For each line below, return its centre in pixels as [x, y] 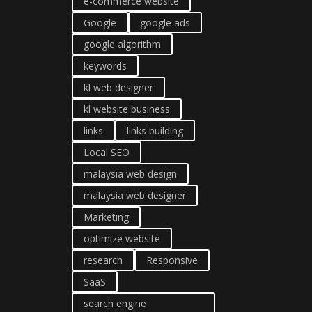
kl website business [127, 109]
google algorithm [122, 44]
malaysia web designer [135, 195]
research [103, 260]
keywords [105, 66]
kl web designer [118, 87]
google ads [165, 23]
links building [155, 131]
